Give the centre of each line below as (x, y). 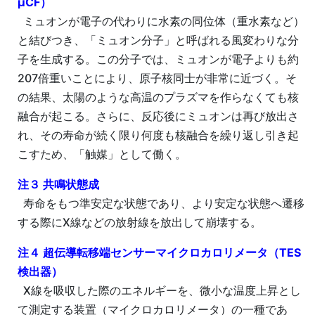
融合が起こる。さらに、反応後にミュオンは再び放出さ (158, 116)
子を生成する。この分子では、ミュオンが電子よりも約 (158, 59)
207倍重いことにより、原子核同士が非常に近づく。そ (157, 78)
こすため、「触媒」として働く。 (102, 154)
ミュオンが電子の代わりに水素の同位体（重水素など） (161, 21)
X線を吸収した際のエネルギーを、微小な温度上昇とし (159, 291)
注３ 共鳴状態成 (58, 185)
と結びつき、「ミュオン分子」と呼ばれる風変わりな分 (158, 40)
